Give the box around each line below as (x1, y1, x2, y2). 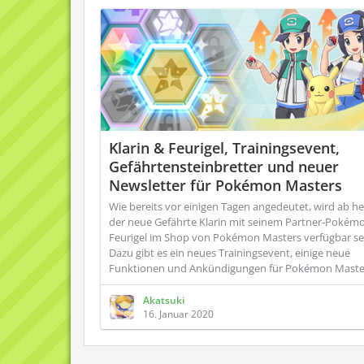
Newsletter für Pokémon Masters (109, 175, 342, 195)
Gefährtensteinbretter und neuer (109, 157, 339, 176)
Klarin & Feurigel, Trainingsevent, (109, 138, 340, 158)
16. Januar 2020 (143, 307, 214, 321)
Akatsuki (143, 293, 184, 307)
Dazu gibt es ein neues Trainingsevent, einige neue (109, 245, 350, 260)
